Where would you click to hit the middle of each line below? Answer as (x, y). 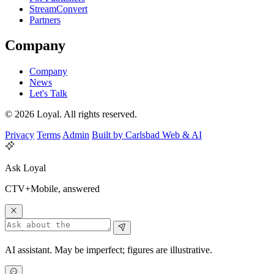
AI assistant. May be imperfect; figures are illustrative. (109, 250)
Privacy (20, 135)
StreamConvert (58, 9)
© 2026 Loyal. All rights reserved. (71, 114)
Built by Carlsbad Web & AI (147, 135)
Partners (45, 20)
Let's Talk (48, 94)
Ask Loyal (25, 168)
